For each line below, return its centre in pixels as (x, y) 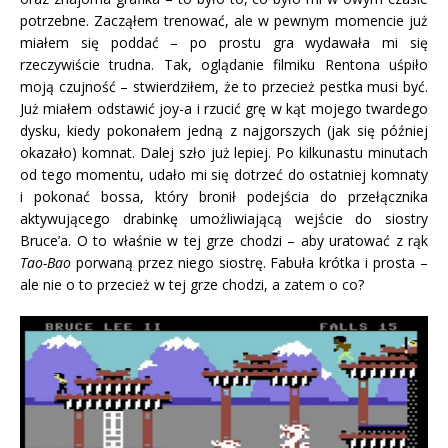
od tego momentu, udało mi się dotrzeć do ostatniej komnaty (224, 175)
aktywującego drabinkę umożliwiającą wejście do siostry (224, 219)
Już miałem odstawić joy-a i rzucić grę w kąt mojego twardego (224, 109)
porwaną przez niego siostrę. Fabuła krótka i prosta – (249, 263)
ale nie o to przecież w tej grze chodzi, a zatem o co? (192, 285)
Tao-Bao (45, 263)
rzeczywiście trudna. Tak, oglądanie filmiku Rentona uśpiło (224, 65)
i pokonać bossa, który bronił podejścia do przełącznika (224, 197)
